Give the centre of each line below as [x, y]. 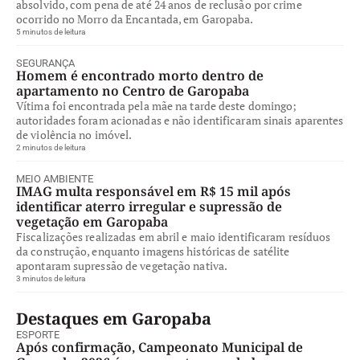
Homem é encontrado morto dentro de [140, 76]
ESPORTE [38, 335]
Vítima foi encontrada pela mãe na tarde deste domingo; [157, 106]
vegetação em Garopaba [92, 222]
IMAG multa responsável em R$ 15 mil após [153, 191]
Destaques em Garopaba [114, 319]
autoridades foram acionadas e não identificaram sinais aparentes [180, 120]
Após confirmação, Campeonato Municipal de [160, 347]
